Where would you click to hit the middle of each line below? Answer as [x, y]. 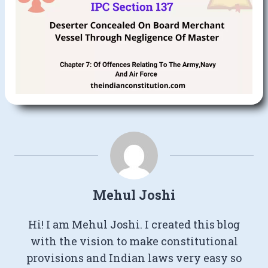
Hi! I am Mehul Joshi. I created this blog [134, 225]
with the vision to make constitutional [134, 241]
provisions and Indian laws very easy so [134, 258]
